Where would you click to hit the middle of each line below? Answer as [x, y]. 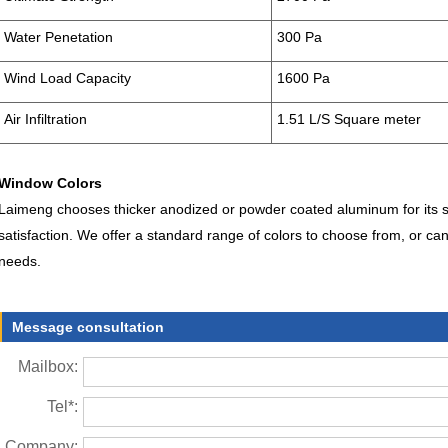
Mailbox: [48, 366]
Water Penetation [58, 37]
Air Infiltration [45, 119]
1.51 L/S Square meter [349, 119]
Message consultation [88, 327]
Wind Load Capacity [67, 78]
